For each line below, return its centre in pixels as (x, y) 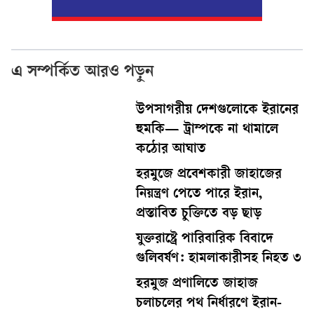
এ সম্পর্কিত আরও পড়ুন (83, 73)
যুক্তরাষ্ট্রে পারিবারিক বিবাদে (205, 240)
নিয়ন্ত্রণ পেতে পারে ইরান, (199, 195)
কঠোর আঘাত (171, 150)
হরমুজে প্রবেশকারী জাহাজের (209, 176)
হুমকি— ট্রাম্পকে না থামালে (207, 131)
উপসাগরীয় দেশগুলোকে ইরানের (218, 111)
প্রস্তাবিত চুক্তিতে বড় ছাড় (199, 215)
